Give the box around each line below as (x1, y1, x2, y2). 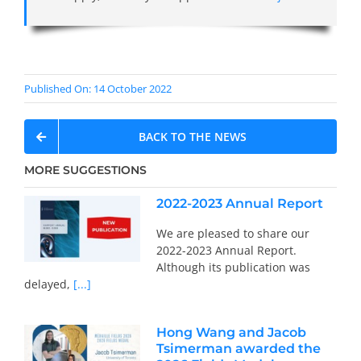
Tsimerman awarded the (156, 341, 321, 357)
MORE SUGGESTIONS (23, 163, 147, 178)
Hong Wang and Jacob (156, 325, 306, 341)
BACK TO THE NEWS (138, 129, 247, 145)
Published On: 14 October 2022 (23, 81, 172, 97)
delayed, (23, 276, 70, 293)
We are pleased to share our (156, 226, 309, 242)
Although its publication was (156, 259, 310, 276)
